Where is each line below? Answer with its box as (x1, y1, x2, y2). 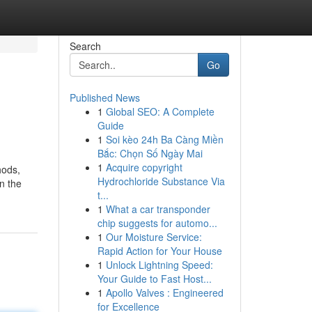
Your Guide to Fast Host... (97, 272, 212, 286)
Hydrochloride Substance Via (97, 174, 225, 188)
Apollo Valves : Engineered (105, 286, 224, 299)
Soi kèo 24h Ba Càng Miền (105, 132, 224, 146)
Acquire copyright (105, 160, 182, 174)
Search (69, 39, 101, 53)
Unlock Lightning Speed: (105, 258, 213, 272)
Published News (69, 91, 140, 104)
